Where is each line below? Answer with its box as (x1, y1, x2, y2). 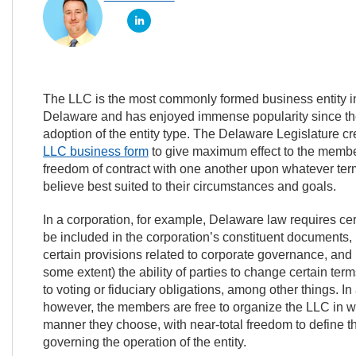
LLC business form (42, 145, 149, 158)
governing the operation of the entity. (42, 335, 246, 349)
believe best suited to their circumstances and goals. (42, 180, 336, 193)
